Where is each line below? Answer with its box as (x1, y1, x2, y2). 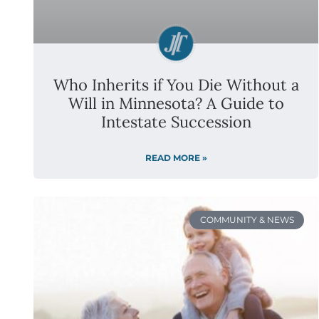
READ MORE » (145, 152, 207, 163)
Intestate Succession (100, 111, 251, 132)
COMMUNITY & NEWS (199, 214, 294, 225)
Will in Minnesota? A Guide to (68, 93, 284, 113)
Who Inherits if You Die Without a (53, 74, 299, 95)
